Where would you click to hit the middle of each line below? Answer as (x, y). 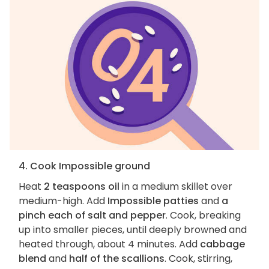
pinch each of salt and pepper (92, 216)
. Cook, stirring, (198, 259)
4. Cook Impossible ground (84, 166)
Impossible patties (153, 201)
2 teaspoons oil (82, 187)
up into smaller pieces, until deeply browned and (133, 230)
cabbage (222, 244)
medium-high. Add (63, 201)
